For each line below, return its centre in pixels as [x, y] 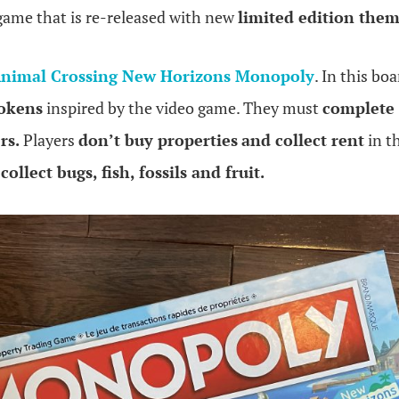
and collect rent [303, 140]
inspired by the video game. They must [183, 108]
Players [49, 140]
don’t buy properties [158, 140]
